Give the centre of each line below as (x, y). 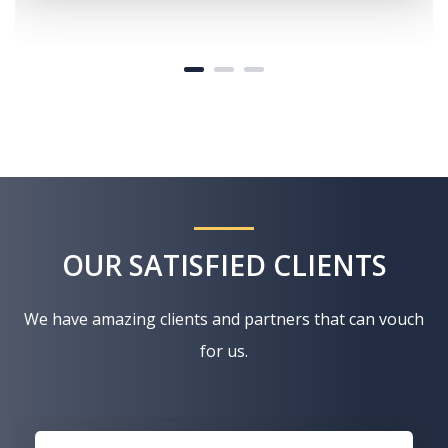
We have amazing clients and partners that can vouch (224, 319)
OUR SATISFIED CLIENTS (224, 265)
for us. (224, 351)
